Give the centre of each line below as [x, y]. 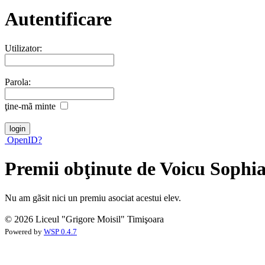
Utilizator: [23, 48]
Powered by [24, 232]
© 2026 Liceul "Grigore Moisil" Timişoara [84, 219]
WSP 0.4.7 [60, 232]
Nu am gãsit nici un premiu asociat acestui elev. [93, 198]
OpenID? [23, 140]
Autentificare [58, 19]
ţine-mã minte [30, 106]
